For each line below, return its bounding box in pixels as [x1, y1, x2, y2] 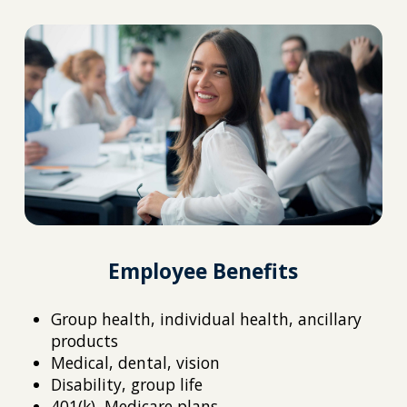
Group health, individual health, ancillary [50, 307, 362, 330]
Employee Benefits [108, 257, 299, 286]
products [50, 329, 118, 352]
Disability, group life [50, 372, 203, 395]
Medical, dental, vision [50, 351, 220, 373]
